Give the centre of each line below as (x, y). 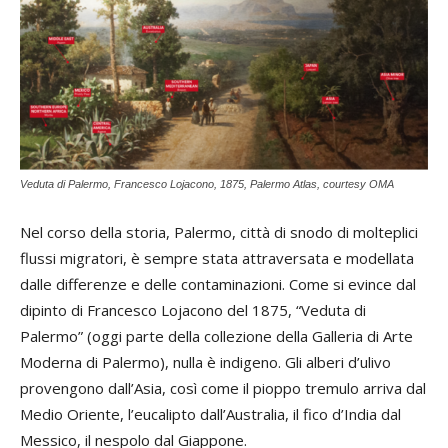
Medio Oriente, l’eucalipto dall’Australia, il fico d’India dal (210, 413)
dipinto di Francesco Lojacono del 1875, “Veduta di (193, 309)
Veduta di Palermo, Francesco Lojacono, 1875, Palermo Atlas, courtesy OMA (207, 183)
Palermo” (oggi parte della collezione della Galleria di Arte (216, 335)
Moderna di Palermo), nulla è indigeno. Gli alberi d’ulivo (205, 361)
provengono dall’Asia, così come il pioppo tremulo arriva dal (223, 387)
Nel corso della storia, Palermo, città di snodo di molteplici (219, 231)
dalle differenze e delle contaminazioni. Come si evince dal (218, 283)
